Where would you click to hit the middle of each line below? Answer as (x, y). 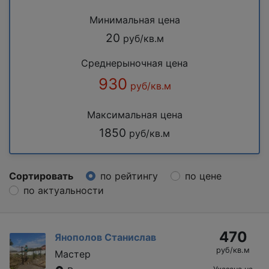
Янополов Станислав (105, 237)
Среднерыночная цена (134, 63)
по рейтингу (129, 176)
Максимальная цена (134, 114)
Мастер (73, 254)
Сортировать (41, 176)
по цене (203, 176)
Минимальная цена (134, 20)
